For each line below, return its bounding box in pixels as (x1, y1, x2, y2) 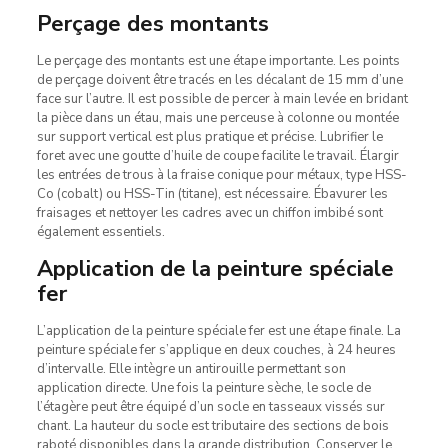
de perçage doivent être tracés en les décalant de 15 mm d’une (36, 70, 403, 89)
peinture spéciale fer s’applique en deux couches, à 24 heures (36, 340, 396, 359)
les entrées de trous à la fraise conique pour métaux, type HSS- (36, 165, 407, 184)
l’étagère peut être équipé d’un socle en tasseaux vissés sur (36, 397, 385, 416)
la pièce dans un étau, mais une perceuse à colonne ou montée (36, 108, 399, 127)
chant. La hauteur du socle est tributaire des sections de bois (36, 416, 389, 435)
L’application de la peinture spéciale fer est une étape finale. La (36, 321, 401, 340)
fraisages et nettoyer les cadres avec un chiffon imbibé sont (36, 203, 383, 222)
